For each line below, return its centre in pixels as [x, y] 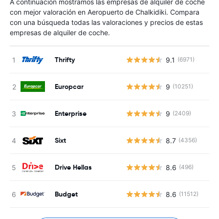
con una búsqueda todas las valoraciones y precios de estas [106, 22]
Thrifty [65, 59]
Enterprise [71, 113]
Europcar [69, 86]
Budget [66, 194]
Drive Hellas [73, 167]
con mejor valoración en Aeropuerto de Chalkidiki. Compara [105, 12]
